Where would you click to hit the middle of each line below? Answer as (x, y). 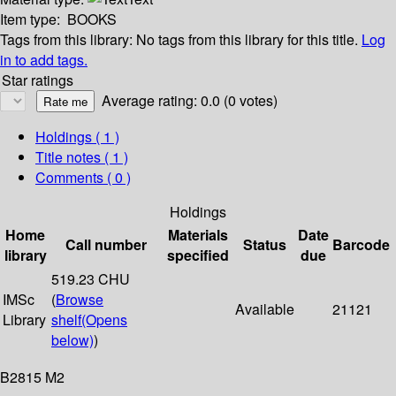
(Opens (104, 320)
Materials (198, 235)
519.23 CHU (91, 279)
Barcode (361, 245)
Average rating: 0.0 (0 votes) (190, 101)
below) (72, 340)
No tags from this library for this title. (247, 40)
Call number (106, 245)
